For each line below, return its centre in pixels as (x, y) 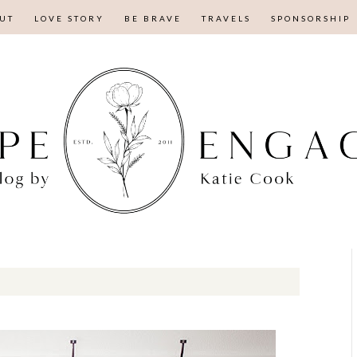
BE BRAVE (153, 18)
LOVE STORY (69, 18)
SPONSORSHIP (310, 18)
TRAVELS (226, 18)
